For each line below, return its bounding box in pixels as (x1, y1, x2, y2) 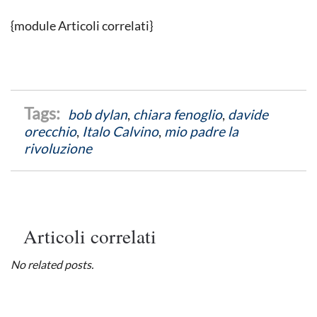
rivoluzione (24, 139, 93, 156)
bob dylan (68, 105, 128, 122)
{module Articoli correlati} (11, 17, 153, 33)
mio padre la (164, 122, 239, 139)
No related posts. (11, 257, 93, 271)
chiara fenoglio (133, 105, 223, 122)
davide (228, 105, 269, 122)
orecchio (24, 122, 77, 139)
